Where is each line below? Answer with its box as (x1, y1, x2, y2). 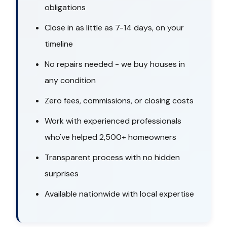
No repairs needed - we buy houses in (45, 59, 185, 70)
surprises (45, 168, 79, 179)
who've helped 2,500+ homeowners (45, 132, 176, 143)
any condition (45, 75, 96, 86)
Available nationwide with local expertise (45, 188, 194, 200)
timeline (45, 39, 73, 50)
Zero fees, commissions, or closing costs (45, 95, 194, 106)
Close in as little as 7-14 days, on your (45, 22, 184, 33)
